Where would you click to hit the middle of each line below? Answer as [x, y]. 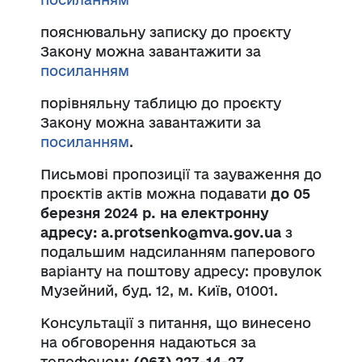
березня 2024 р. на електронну [155, 213]
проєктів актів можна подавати [156, 193]
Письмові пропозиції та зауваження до [181, 174]
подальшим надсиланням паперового [178, 251]
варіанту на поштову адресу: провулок [181, 271]
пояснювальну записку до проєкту [166, 32]
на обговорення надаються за [148, 342]
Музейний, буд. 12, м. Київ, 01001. [159, 290]
